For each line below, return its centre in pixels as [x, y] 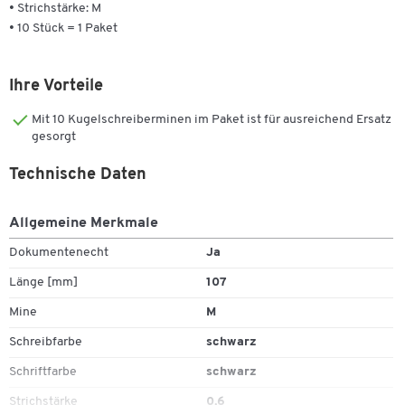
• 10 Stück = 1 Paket [63, 28]
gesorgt [54, 137]
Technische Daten [78, 174]
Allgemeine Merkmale [84, 223]
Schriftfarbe [43, 372]
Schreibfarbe [46, 342]
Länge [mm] [43, 282]
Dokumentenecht [59, 252]
